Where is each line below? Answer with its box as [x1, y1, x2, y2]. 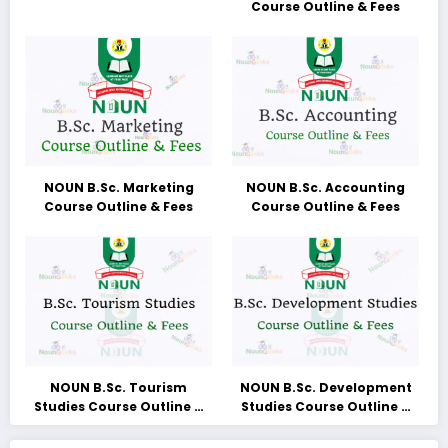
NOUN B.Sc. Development [239, 378, 412, 396]
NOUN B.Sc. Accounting [246, 178, 406, 196]
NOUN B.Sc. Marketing [43, 178, 194, 196]
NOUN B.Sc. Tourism [50, 378, 188, 396]
